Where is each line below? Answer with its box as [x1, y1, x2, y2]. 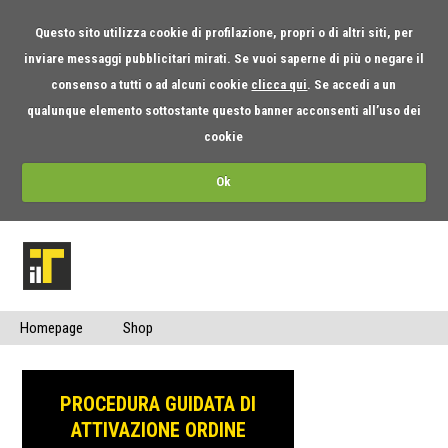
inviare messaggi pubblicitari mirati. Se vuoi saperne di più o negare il [23, 50, 424, 66]
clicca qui [251, 76, 308, 92]
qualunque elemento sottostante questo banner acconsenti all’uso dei [26, 102, 421, 118]
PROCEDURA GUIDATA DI [60, 392, 257, 416]
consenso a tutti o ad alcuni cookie [51, 76, 252, 92]
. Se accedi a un [307, 76, 397, 92]
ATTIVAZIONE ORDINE [70, 418, 246, 442]
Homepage [20, 319, 83, 337]
